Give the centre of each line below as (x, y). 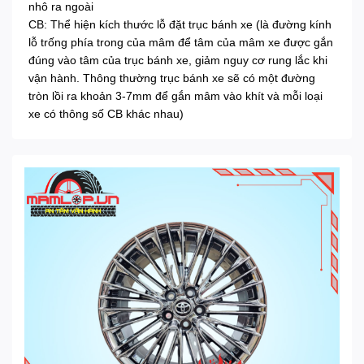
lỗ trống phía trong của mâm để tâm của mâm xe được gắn (181, 43)
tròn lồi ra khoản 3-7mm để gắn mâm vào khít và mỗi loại (175, 96)
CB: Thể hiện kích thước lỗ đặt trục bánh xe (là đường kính (180, 25)
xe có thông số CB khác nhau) (106, 114)
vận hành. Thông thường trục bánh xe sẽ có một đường (172, 78)
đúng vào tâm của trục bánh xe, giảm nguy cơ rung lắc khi (178, 61)
